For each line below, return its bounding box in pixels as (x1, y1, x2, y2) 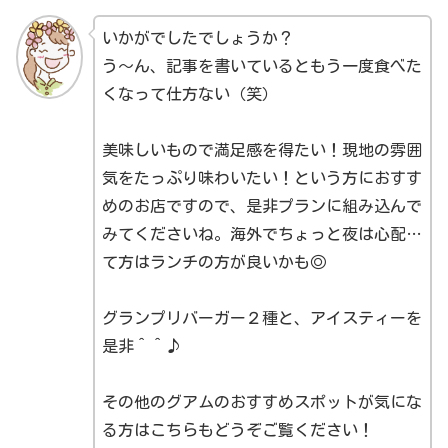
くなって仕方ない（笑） (101, 85, 278, 102)
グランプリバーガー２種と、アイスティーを (101, 309, 422, 326)
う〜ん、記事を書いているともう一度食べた (101, 57, 422, 74)
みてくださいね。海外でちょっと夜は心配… (101, 225, 422, 242)
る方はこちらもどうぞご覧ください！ (101, 421, 374, 438)
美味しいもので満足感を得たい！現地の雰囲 (101, 141, 422, 158)
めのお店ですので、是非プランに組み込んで (101, 197, 422, 214)
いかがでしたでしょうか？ (101, 29, 294, 46)
